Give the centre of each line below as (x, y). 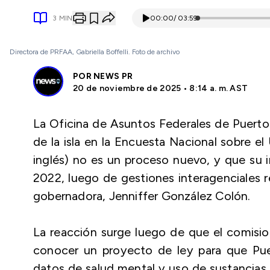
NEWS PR (113, 76)
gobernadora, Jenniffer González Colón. (142, 196)
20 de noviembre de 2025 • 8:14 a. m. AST (161, 88)
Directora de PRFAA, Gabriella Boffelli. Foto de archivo (95, 52)
